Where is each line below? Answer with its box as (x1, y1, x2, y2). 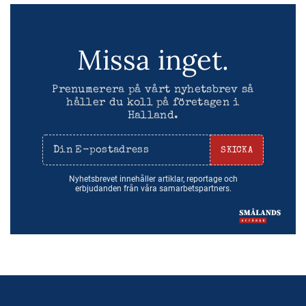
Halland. (127, 110, 179, 122)
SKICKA (221, 145, 253, 155)
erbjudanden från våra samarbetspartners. (74, 183, 232, 193)
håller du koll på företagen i (66, 97, 240, 109)
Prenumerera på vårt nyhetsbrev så (52, 84, 254, 96)
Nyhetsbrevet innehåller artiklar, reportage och (68, 173, 238, 184)
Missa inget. (77, 42, 229, 77)
